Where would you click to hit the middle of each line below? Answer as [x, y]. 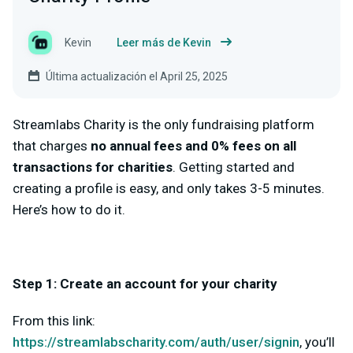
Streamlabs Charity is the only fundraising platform [163, 124]
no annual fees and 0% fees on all [193, 146]
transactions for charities [93, 167]
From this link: [54, 321]
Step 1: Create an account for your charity [145, 284]
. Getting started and [234, 167]
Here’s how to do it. [71, 210]
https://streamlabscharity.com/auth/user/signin [156, 342]
